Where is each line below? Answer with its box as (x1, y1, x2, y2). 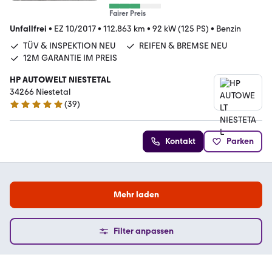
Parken (226, 136, 254, 147)
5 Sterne (9, 104, 41, 115)
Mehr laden (113, 189, 159, 200)
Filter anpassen (113, 226, 174, 237)
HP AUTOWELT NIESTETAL (10, 75, 110, 86)
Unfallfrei (10, 24, 47, 35)
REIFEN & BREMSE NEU (139, 41, 228, 52)
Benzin (216, 24, 241, 35)
